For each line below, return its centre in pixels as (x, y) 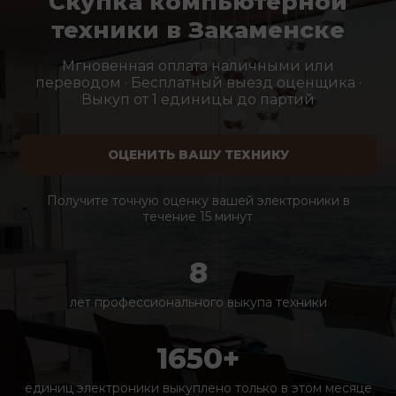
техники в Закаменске (198, 30)
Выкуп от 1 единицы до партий (198, 99)
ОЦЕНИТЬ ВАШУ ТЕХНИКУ (198, 155)
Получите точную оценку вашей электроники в (198, 201)
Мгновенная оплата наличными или (198, 66)
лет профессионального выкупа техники (198, 302)
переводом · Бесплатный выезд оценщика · (198, 83)
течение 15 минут (198, 217)
